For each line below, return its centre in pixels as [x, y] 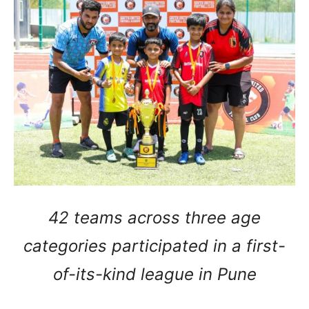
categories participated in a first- [154, 246]
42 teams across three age [154, 217]
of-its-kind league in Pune [154, 274]
